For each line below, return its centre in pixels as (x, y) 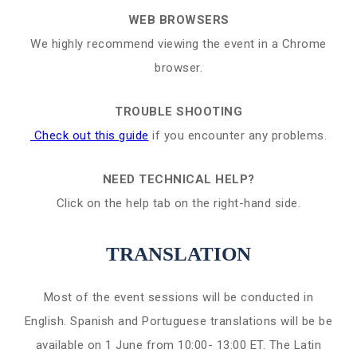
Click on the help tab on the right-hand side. (178, 203)
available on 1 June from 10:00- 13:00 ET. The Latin (178, 345)
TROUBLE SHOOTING (178, 112)
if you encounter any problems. (237, 135)
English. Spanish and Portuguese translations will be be (178, 321)
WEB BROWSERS (178, 20)
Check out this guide (90, 135)
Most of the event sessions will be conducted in (178, 297)
